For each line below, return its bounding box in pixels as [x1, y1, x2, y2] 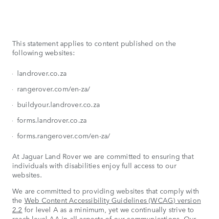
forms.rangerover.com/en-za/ [17, 131, 110, 141]
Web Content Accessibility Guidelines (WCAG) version [24, 195, 201, 205]
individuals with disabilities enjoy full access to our [12, 160, 176, 171]
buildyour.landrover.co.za [17, 99, 100, 109]
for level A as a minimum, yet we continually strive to [22, 204, 195, 215]
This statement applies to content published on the [12, 38, 176, 48]
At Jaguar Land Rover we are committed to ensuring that [12, 151, 194, 161]
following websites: [12, 47, 75, 58]
